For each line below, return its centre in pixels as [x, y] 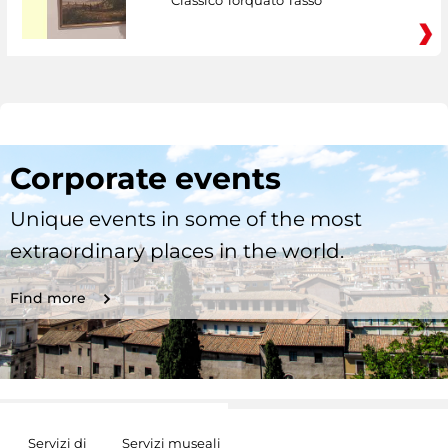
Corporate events [145, 178]
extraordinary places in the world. [177, 251]
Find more [48, 298]
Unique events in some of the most [186, 219]
